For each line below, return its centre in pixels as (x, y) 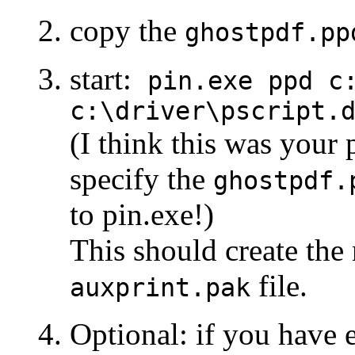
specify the (141, 178)
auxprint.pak (160, 287)
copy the (127, 30)
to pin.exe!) (142, 214)
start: (109, 78)
